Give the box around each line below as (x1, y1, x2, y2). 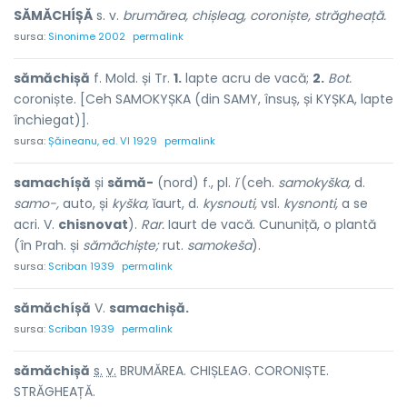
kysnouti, (203, 194, 257, 213)
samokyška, (278, 174, 351, 192)
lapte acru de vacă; (182, 69, 313, 87)
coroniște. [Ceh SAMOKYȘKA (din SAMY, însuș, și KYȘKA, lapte (14, 90, 393, 108)
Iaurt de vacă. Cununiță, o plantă (164, 215, 376, 233)
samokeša (187, 236, 252, 254)
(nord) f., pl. (154, 174, 234, 192)
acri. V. (14, 215, 58, 233)
